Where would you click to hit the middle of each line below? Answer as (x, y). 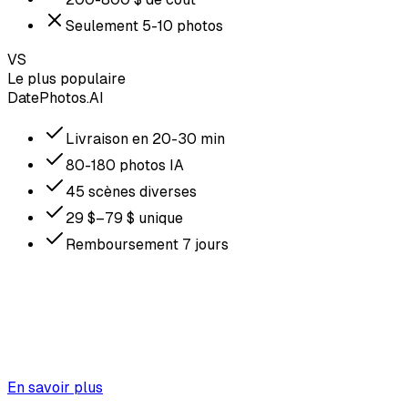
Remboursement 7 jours (147, 244)
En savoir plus (55, 387)
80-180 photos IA (125, 165)
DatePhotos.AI (56, 97)
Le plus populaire (66, 78)
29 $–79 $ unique (124, 218)
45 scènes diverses (131, 191)
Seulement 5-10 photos (144, 25)
